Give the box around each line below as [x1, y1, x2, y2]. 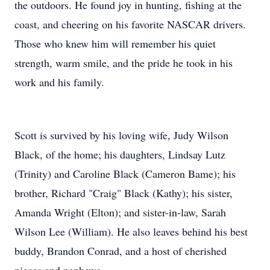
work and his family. [14, 75, 104, 89]
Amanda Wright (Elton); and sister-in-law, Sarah [14, 205, 226, 219]
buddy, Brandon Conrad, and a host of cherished [14, 243, 227, 258]
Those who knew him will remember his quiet [14, 36, 216, 51]
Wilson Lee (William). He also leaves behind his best [14, 224, 248, 239]
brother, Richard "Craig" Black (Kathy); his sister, [14, 186, 233, 200]
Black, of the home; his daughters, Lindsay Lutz [14, 147, 225, 162]
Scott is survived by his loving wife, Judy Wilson [14, 128, 228, 142]
